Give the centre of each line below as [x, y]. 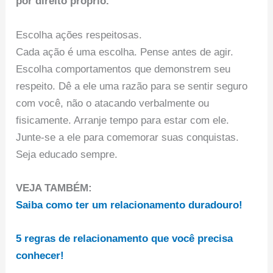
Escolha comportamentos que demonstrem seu [123, 69]
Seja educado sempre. [67, 154]
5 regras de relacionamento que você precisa [125, 238]
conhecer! [40, 255]
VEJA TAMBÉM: [54, 188]
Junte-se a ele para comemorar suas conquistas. [128, 137]
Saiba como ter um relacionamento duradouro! [129, 205]
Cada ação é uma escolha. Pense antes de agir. [125, 52]
